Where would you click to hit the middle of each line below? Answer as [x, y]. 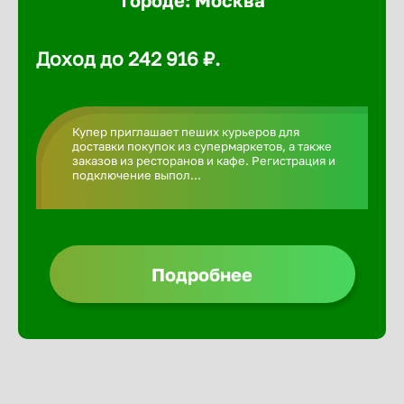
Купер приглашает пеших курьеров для [186, 132]
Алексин [360, 31]
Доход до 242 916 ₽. [128, 59]
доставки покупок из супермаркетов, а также [202, 146]
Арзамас [360, 366]
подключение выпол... [137, 175]
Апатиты [360, 310]
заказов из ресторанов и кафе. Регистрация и [204, 161]
